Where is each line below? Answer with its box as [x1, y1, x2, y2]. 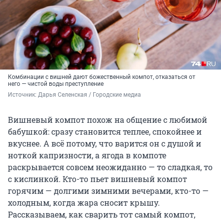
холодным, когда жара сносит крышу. [8, 197, 160, 208]
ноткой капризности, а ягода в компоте [8, 150, 166, 161]
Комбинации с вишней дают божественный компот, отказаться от [8, 74, 195, 81]
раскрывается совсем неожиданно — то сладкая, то [8, 162, 213, 173]
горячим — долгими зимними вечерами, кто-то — [8, 185, 209, 196]
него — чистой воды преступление [8, 80, 104, 88]
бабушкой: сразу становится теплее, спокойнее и [8, 126, 202, 137]
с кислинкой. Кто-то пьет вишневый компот [8, 174, 187, 184]
